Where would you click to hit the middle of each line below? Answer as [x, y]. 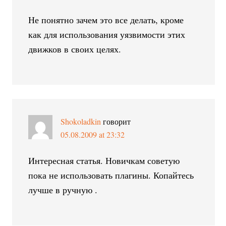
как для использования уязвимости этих [107, 34]
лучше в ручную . [63, 189]
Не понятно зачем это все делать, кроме [106, 19]
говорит [117, 121]
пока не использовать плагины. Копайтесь [111, 175]
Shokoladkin [81, 121]
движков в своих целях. [75, 49]
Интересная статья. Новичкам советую [104, 160]
